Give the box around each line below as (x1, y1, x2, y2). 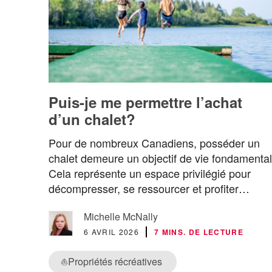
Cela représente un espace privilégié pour (49, 165, 251, 182)
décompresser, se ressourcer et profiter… (49, 180, 250, 197)
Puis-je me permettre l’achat (49, 91, 242, 112)
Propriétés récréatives (68, 254, 162, 269)
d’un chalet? (49, 108, 135, 129)
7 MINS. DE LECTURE (154, 226, 243, 238)
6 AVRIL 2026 (84, 226, 139, 237)
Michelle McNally (84, 209, 158, 224)
